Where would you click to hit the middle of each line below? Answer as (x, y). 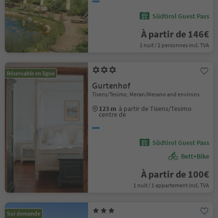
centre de (113, 114)
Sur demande (24, 213)
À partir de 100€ (175, 174)
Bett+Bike (195, 156)
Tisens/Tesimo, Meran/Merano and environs (146, 94)
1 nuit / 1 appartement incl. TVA (171, 185)
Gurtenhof (111, 86)
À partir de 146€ (175, 34)
